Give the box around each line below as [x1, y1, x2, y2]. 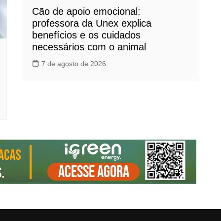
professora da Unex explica [32, 18, 151, 29]
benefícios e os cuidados [32, 30, 141, 40]
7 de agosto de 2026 [41, 60, 106, 68]
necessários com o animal [32, 41, 146, 52]
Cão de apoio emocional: [32, 6, 141, 17]
